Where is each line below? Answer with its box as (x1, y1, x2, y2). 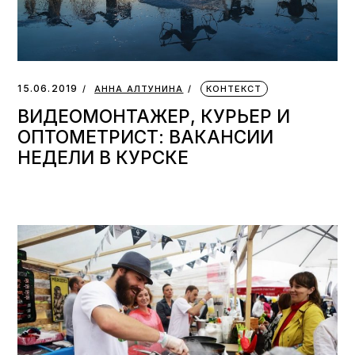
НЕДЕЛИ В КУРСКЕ (17, 146, 189, 168)
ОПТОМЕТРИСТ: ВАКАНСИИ (17, 125, 274, 147)
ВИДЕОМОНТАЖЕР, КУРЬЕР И (17, 105, 291, 127)
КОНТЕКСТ (205, 82, 262, 94)
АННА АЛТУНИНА (94, 82, 184, 94)
